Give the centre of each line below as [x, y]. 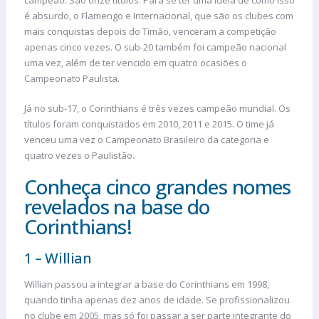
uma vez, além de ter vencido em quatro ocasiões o [136, 63]
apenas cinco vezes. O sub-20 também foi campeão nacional [155, 47]
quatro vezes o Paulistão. [79, 155]
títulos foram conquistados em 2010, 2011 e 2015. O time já [149, 124]
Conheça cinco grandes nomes [158, 187]
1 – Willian [58, 258]
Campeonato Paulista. [72, 79]
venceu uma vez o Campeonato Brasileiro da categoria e [147, 139]
